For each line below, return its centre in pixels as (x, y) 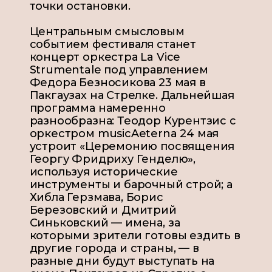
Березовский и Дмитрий (103, 210)
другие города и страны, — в (114, 249)
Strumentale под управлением (119, 70)
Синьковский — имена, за (105, 223)
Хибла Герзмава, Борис (96, 198)
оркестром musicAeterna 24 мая (124, 134)
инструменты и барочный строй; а (131, 185)
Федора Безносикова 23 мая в (117, 83)
